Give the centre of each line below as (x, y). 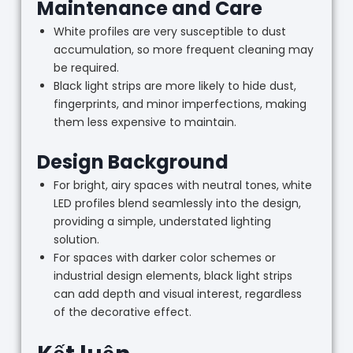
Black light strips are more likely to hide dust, (175, 86)
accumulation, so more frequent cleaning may (183, 50)
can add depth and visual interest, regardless (177, 294)
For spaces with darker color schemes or (164, 258)
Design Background (132, 162)
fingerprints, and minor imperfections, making (180, 104)
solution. (76, 240)
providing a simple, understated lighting (162, 222)
